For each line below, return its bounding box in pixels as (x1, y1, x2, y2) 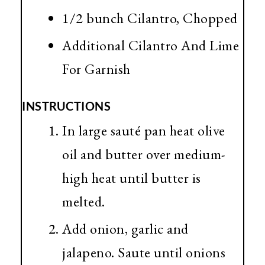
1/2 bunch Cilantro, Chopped (62, 10, 238, 29)
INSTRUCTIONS (22, 100, 111, 115)
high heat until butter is (62, 170, 201, 189)
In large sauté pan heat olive (62, 122, 225, 141)
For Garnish (62, 61, 131, 80)
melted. (62, 193, 105, 212)
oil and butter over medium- (62, 146, 226, 165)
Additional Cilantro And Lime (62, 37, 239, 56)
